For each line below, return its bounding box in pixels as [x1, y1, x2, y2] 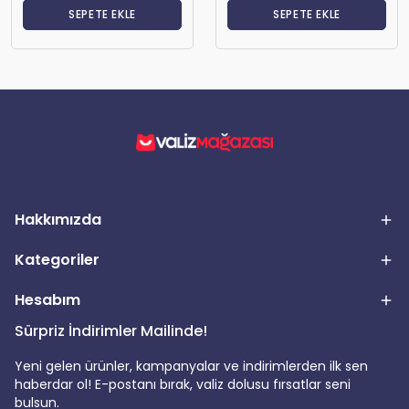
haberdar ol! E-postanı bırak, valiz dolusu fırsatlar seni [15, 375, 351, 393]
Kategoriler [15, 249, 100, 270]
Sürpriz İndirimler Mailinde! [15, 320, 207, 341]
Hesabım [15, 289, 80, 310]
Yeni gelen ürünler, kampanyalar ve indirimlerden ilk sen [15, 357, 368, 375]
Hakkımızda [15, 209, 101, 230]
